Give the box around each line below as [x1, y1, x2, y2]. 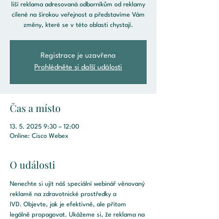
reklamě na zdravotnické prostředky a [10, 191, 118, 197]
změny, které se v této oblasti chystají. [23, 22, 133, 28]
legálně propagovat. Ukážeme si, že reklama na [10, 212, 147, 218]
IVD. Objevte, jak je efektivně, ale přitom [10, 201, 128, 208]
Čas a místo [10, 101, 61, 114]
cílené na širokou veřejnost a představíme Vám [12, 12, 145, 18]
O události [10, 158, 55, 171]
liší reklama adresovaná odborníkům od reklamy [11, 1, 145, 8]
